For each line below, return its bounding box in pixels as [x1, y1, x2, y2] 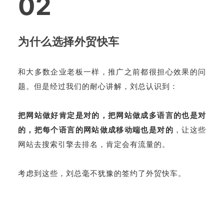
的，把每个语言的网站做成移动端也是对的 [18, 125, 173, 134]
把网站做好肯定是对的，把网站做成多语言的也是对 [18, 110, 206, 120]
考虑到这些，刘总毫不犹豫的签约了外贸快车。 [18, 168, 186, 178]
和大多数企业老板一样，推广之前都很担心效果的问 [18, 67, 206, 76]
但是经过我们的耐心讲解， [34, 81, 130, 91]
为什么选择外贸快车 [18, 35, 119, 48]
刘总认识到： [130, 81, 178, 91]
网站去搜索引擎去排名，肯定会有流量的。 [18, 139, 170, 149]
